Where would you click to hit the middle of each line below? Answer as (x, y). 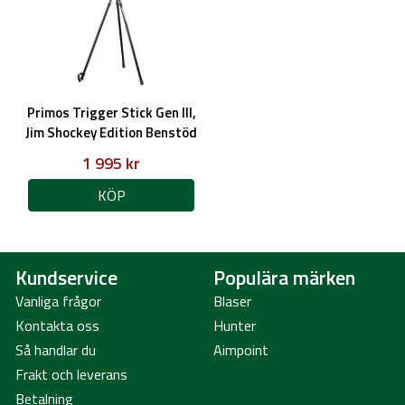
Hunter (235, 325)
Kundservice (66, 277)
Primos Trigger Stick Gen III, (111, 113)
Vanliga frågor (58, 301)
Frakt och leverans (71, 374)
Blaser (232, 301)
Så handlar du (56, 350)
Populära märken (284, 277)
